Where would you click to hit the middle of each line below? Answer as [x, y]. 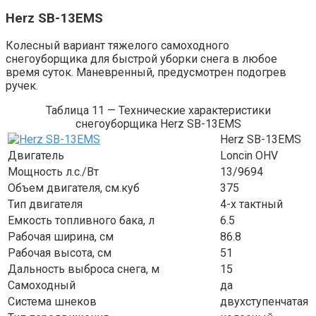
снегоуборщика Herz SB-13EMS [158, 124]
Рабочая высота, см [60, 253]
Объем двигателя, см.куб [74, 188]
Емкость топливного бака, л [81, 221]
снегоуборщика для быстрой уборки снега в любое [141, 59]
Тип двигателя [45, 205]
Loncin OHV [249, 156]
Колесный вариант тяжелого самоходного [117, 46]
